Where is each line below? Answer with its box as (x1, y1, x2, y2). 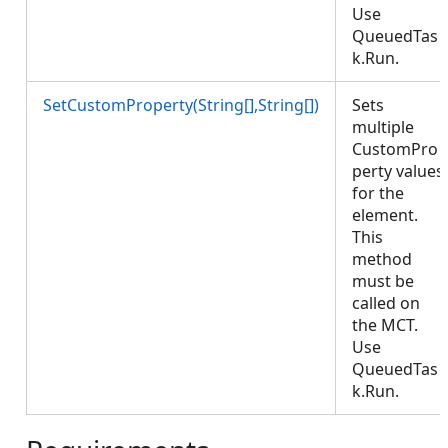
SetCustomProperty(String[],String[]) (43, 94, 319, 116)
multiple (352, 116, 414, 138)
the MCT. (352, 314, 418, 336)
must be (352, 270, 414, 292)
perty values (352, 160, 444, 182)
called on (352, 292, 420, 314)
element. (352, 204, 418, 226)
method (352, 248, 412, 270)
